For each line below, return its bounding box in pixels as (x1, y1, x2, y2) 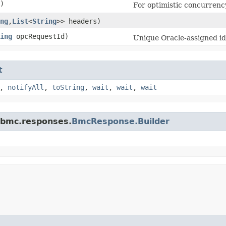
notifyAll (8, 83, 44, 91)
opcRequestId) (12, 32, 69, 40)
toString (52, 83, 84, 91)
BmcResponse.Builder (72, 116, 169, 126)
